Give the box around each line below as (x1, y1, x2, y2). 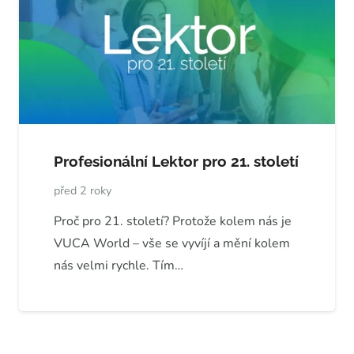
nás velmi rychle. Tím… (54, 257, 183, 275)
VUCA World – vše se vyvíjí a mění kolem (54, 235, 290, 253)
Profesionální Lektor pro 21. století (54, 153, 299, 171)
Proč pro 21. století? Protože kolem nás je (54, 213, 292, 231)
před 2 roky (54, 183, 111, 199)
